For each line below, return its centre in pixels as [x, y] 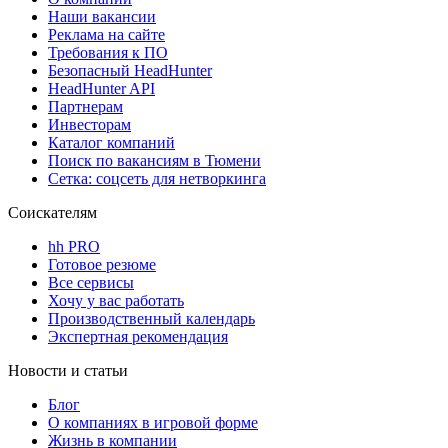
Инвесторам [89, 124]
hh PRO [74, 246]
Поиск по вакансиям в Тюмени [154, 160]
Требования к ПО [108, 52]
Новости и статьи [68, 370]
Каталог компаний [111, 142]
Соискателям [52, 212]
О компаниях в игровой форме [153, 422]
